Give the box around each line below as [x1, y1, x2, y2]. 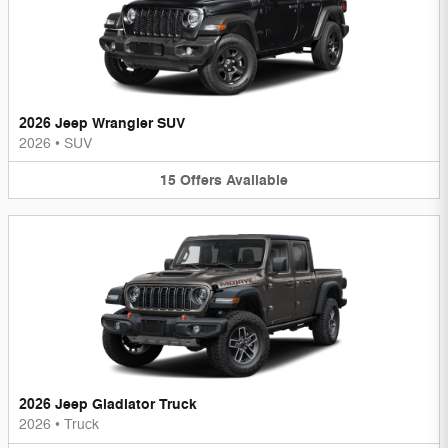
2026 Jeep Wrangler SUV [19, 113, 185, 133]
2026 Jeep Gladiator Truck [19, 395, 197, 415]
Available [226, 170, 288, 190]
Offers [180, 170, 222, 190]
